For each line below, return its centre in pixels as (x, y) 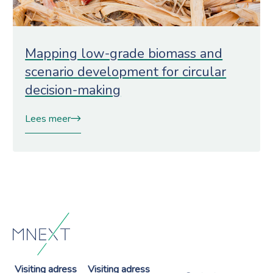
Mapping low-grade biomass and (124, 53)
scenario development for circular (126, 72)
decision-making (73, 90)
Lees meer (48, 119)
